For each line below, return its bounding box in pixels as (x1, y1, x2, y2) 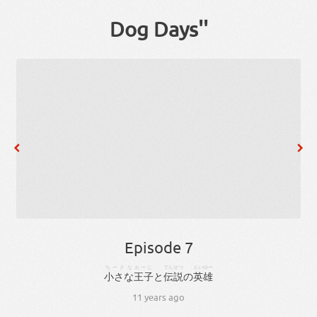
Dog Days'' (109, 17, 208, 42)
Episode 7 (124, 238, 193, 257)
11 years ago (132, 291, 185, 304)
